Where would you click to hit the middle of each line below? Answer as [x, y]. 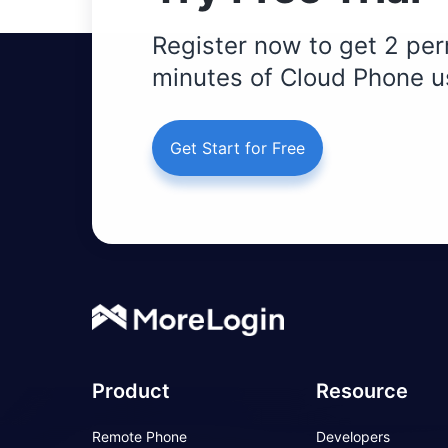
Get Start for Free [237, 148]
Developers [353, 436]
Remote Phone [139, 436]
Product [131, 391]
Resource [362, 391]
